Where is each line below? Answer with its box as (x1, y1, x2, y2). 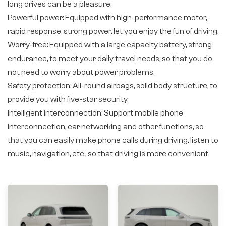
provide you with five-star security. (8, 94, 128, 104)
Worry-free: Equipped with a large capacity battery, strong (8, 40, 212, 49)
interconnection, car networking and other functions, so (8, 122, 204, 131)
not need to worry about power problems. (8, 67, 154, 77)
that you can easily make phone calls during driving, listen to (8, 135, 218, 145)
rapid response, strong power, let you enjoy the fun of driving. (8, 26, 218, 36)
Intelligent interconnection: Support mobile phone (8, 108, 183, 118)
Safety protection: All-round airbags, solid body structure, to (8, 81, 217, 90)
